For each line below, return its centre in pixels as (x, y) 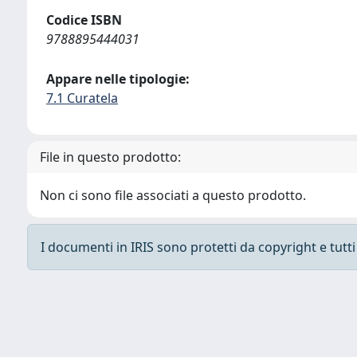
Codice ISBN (84, 20)
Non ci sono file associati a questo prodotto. (173, 195)
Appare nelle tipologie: (118, 79)
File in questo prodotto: (110, 157)
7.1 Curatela (82, 98)
